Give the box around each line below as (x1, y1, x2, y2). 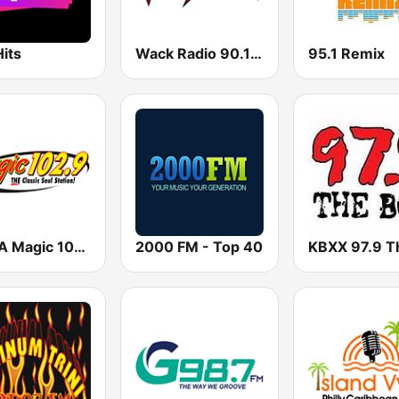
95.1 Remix (307, 44, 385, 62)
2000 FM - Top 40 (135, 237, 264, 256)
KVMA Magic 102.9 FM (74, 237, 85, 256)
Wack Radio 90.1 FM (250, 44, 263, 62)
